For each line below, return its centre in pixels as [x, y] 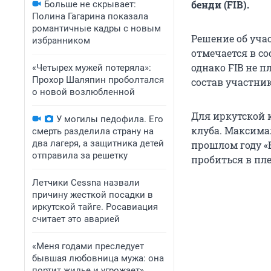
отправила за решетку [80, 155]
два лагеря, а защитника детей [98, 143]
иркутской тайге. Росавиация [95, 207]
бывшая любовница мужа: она [98, 258]
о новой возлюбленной [83, 92]
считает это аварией [76, 219]
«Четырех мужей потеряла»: [92, 68]
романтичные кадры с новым [96, 28]
